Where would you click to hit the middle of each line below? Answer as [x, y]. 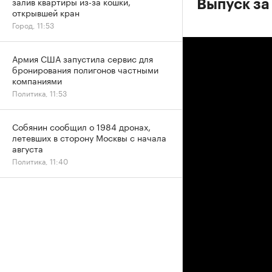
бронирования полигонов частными [85, 69]
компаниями [37, 80]
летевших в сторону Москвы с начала [89, 137]
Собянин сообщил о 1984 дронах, [81, 126]
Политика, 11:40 [40, 161]
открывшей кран [46, 12]
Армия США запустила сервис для [83, 58]
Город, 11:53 [33, 25]
